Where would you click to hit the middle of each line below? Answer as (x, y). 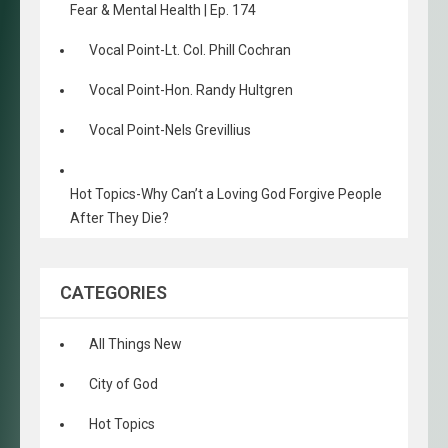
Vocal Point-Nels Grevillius (170, 130)
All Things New (135, 344)
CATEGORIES (113, 292)
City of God (123, 384)
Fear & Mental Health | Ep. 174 (163, 10)
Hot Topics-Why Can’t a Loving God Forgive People (226, 194)
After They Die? (119, 218)
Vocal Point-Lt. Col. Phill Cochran (190, 50)
